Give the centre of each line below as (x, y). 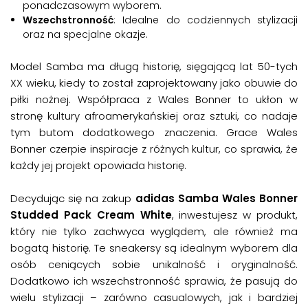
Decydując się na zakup (73, 198)
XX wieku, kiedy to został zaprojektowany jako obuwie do (154, 82)
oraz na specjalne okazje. (85, 34)
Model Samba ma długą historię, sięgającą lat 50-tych (154, 66)
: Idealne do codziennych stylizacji (206, 20)
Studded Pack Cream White (91, 214)
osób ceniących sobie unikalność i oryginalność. (154, 264)
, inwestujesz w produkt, (234, 214)
